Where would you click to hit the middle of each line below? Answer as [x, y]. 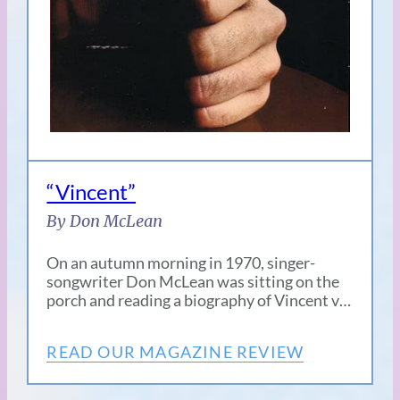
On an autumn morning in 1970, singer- [181, 262]
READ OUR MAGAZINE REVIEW [175, 351]
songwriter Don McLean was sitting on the [193, 281]
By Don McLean [105, 221]
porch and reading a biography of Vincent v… [199, 300]
